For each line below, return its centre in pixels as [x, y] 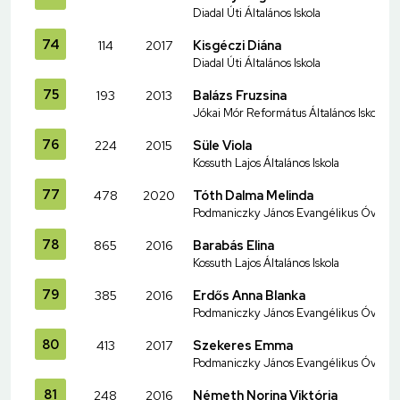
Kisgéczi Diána [237, 45]
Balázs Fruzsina [240, 95]
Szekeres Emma [243, 345]
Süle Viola [222, 145]
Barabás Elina [233, 245]
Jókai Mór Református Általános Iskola [289, 112]
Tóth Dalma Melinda [253, 195]
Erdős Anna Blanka [249, 295]
